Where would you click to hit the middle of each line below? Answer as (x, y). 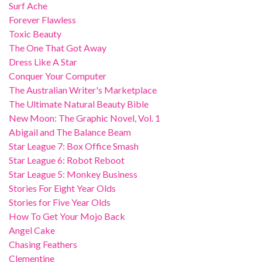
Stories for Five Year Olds (60, 202)
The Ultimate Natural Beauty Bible (79, 104)
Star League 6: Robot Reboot (67, 160)
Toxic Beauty (35, 34)
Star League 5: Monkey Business (73, 174)
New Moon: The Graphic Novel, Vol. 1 (85, 118)
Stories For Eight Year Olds (62, 188)
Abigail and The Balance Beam (70, 132)
